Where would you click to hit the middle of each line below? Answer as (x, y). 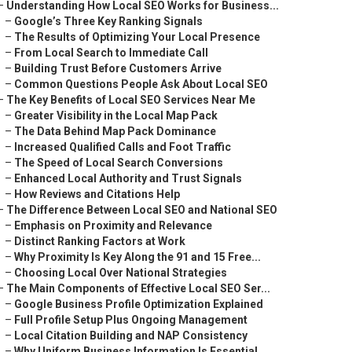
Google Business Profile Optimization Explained (139, 304)
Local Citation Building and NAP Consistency (131, 335)
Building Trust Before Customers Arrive (118, 68)
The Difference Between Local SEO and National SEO (142, 210)
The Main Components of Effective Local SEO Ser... (138, 288)
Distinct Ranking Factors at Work (100, 241)
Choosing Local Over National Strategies (121, 273)
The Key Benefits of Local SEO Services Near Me (131, 100)
